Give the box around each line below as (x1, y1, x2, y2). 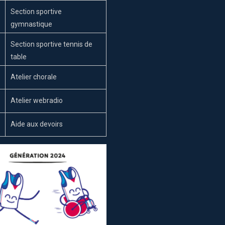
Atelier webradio (10, 96, 63, 104)
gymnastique (10, 20, 52, 28)
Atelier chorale (10, 73, 57, 81)
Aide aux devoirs (10, 120, 63, 128)
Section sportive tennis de (10, 40, 92, 48)
